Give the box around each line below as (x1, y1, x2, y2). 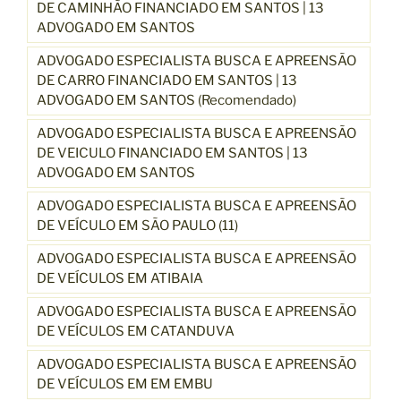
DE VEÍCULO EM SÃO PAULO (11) (37, 217, 238, 234)
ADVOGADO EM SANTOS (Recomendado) (37, 91, 296, 108)
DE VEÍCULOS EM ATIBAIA (37, 269, 203, 286)
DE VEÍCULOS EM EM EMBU (37, 375, 213, 392)
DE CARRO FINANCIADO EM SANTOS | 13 (37, 72, 297, 89)
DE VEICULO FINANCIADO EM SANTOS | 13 (37, 144, 308, 161)
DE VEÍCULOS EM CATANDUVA (37, 322, 235, 339)
